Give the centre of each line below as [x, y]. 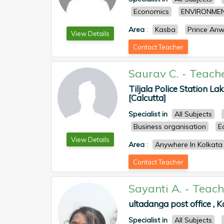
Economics [151, 11]
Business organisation [170, 126]
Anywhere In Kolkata [189, 144]
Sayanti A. [155, 188]
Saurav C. [153, 73]
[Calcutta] [147, 98]
